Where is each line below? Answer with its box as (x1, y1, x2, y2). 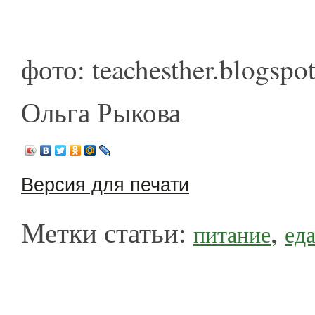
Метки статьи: (21, 214, 193, 250)
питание (193, 219, 271, 249)
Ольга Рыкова (21, 94, 181, 130)
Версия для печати (21, 174, 189, 195)
